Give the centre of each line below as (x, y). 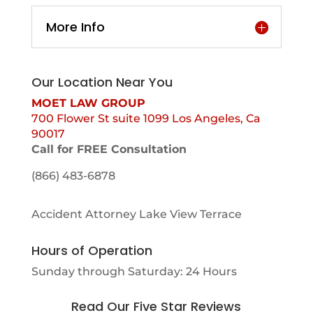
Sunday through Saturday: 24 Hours (134, 271)
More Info (75, 27)
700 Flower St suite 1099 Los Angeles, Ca (146, 118)
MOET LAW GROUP (88, 103)
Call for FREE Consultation (109, 149)
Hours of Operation (92, 250)
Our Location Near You (102, 82)
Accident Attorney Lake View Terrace (136, 214)
